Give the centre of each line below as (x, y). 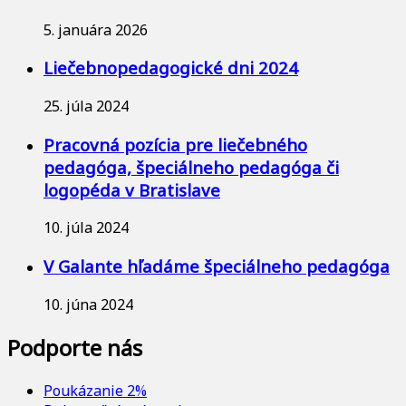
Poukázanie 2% (95, 390)
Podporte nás (75, 347)
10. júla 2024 (86, 228)
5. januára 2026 (96, 29)
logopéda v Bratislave (132, 189)
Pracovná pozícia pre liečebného (175, 144)
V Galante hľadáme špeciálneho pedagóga (217, 266)
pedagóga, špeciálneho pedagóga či (191, 167)
